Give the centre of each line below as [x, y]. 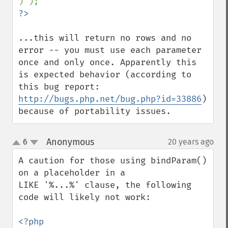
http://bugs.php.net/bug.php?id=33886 [110, 99]
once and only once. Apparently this [107, 62]
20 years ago [191, 142]
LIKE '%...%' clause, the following [105, 185]
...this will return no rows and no [105, 38]
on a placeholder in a [74, 173]
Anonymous [70, 142]
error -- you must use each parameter [110, 50]
